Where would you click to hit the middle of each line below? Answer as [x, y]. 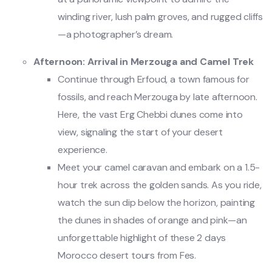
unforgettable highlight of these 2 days [142, 237]
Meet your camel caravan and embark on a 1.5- [159, 167]
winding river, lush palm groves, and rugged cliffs [160, 16]
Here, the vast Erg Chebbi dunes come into [150, 114]
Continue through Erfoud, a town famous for [154, 79]
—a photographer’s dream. [116, 34]
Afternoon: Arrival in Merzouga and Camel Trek [144, 61]
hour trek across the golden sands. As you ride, [160, 185]
